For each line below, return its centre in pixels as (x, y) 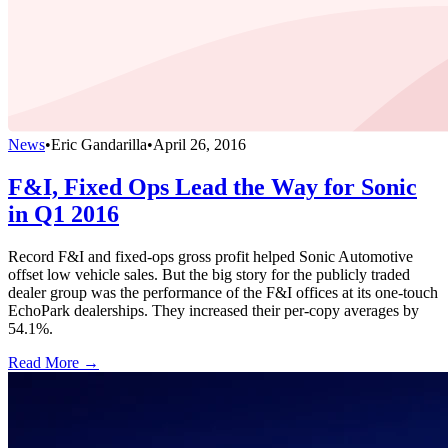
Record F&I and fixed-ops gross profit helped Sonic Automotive (210, 256)
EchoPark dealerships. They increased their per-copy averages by (213, 310)
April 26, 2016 (199, 145)
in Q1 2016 (63, 214)
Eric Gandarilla (99, 145)
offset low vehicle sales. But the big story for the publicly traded (209, 274)
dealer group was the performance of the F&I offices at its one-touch (223, 292)
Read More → (53, 362)
